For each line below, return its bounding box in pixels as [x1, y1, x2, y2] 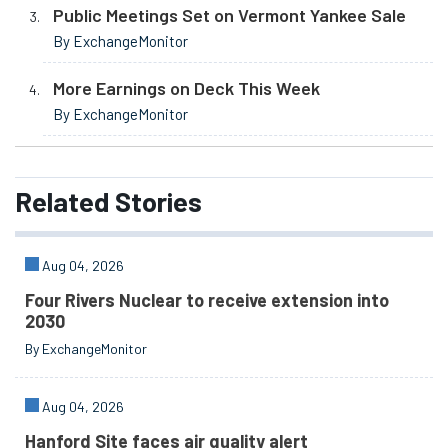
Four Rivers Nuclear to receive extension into [25, 289, 390, 312]
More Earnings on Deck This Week [53, 76, 320, 99]
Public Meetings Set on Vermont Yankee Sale [53, 3, 406, 26]
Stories [109, 184, 202, 219]
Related [15, 184, 109, 219]
